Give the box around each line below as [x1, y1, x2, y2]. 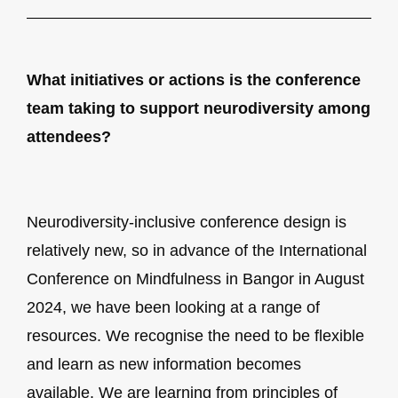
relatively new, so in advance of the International [27, 241, 367, 259]
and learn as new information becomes [27, 354, 301, 373]
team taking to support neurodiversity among [27, 99, 370, 118]
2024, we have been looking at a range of [27, 298, 320, 316]
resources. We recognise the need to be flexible [27, 326, 364, 345]
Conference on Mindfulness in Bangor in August [27, 269, 364, 288]
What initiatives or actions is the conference [27, 71, 361, 90]
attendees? [27, 128, 111, 147]
